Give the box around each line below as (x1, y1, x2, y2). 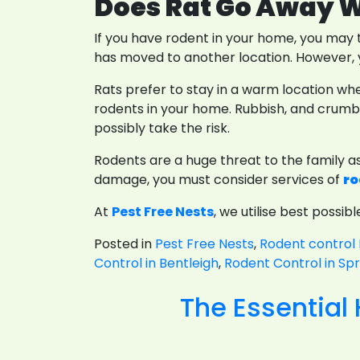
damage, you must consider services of (94, 170, 343, 189)
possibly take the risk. (94, 119, 230, 137)
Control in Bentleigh (94, 254, 219, 272)
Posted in (94, 235, 155, 253)
